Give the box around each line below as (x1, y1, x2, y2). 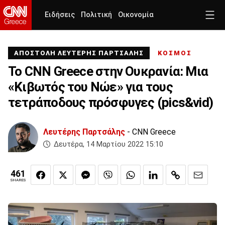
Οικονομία (118, 11, 154, 19)
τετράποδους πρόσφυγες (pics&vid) (8, 95, 213, 110)
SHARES (11, 178, 26, 183)
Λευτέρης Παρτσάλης (43, 127, 125, 137)
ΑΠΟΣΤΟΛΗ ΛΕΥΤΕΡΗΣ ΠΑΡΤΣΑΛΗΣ (14, 49, 146, 57)
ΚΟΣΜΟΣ (158, 49, 192, 57)
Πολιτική (81, 11, 112, 19)
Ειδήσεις (45, 11, 75, 19)
